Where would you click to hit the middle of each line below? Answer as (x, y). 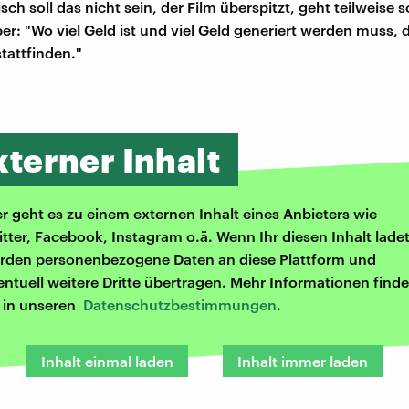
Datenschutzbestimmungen (180, 305)
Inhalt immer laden (303, 362)
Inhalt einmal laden (107, 362)
